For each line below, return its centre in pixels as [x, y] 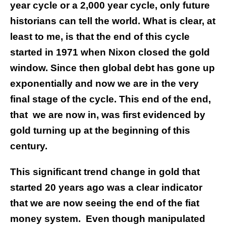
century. [29, 146]
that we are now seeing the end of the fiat [105, 203]
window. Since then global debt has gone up [112, 68]
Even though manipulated [146, 219]
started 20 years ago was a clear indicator [106, 188]
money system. [45, 219]
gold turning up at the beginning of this [100, 131]
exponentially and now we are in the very [104, 84]
